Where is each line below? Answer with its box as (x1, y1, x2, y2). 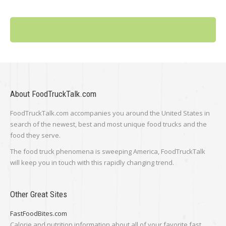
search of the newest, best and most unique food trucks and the (10, 120, 207, 129)
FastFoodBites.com (10, 209, 67, 218)
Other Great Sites (10, 189, 67, 200)
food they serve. (10, 131, 61, 140)
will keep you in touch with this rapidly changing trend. (10, 158, 174, 167)
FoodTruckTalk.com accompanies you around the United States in (10, 108, 210, 118)
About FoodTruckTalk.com (10, 89, 96, 99)
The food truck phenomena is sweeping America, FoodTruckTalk (10, 147, 205, 156)
